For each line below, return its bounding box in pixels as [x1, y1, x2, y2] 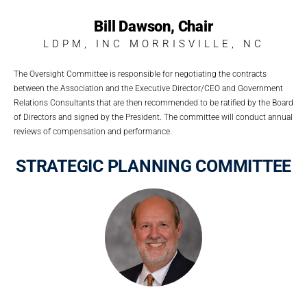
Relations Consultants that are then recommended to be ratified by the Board [14, 98, 293, 108]
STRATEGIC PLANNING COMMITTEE [16, 156, 291, 177]
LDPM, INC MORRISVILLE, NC [42, 38, 265, 51]
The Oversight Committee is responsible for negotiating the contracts [14, 69, 267, 79]
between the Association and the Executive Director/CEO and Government [14, 84, 283, 94]
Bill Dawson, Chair [94, 18, 213, 36]
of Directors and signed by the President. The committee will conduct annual [14, 112, 293, 123]
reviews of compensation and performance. [14, 127, 172, 137]
